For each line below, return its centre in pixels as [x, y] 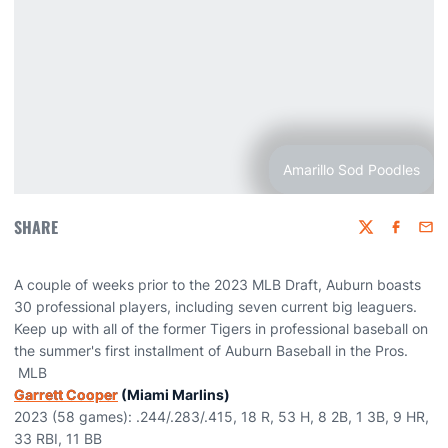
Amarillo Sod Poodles [351, 169]
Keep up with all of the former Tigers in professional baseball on [221, 328]
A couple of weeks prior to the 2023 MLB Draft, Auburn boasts [217, 284]
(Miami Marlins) [174, 394]
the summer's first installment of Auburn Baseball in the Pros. [211, 350]
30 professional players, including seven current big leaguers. [215, 306]
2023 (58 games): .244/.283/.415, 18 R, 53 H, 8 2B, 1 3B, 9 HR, [221, 416]
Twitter [379, 236]
